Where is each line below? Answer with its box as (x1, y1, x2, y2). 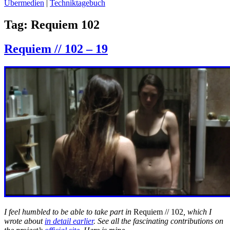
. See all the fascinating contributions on (93, 216, 223, 225)
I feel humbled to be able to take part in (4, 207, 133, 216)
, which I (183, 207, 212, 216)
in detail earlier (45, 216, 93, 225)
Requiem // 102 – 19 (4, 42, 108, 55)
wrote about (4, 216, 45, 225)
